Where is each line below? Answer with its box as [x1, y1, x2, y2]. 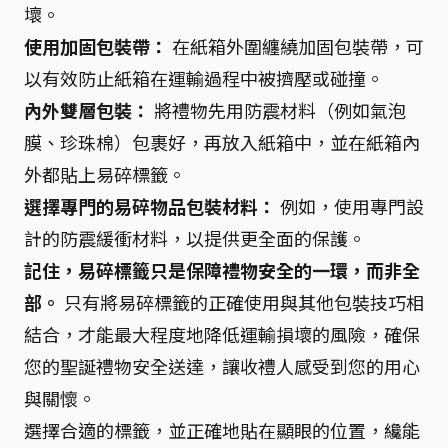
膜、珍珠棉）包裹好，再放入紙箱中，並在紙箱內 [24, 129, 420, 155]
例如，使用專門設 [276, 193, 424, 219]
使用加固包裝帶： [24, 33, 168, 59]
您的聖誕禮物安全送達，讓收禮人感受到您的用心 [24, 353, 420, 379]
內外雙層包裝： [24, 97, 150, 123]
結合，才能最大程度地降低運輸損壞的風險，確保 [24, 321, 420, 347]
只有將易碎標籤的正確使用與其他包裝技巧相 [60, 289, 424, 315]
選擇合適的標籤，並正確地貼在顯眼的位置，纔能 [24, 417, 420, 443]
